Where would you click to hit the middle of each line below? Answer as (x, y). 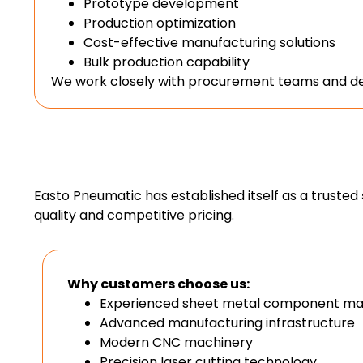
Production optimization (160, 23)
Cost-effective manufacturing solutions (209, 43)
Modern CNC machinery (176, 343)
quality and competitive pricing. (134, 216)
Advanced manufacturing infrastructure (227, 323)
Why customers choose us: (158, 284)
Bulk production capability (167, 62)
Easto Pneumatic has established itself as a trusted (198, 196)
